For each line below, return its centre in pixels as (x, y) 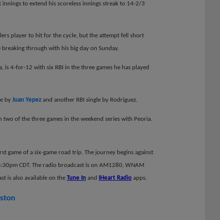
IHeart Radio (115, 178)
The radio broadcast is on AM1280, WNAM (88, 165)
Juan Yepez (27, 100)
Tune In (76, 178)
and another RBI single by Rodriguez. (89, 100)
